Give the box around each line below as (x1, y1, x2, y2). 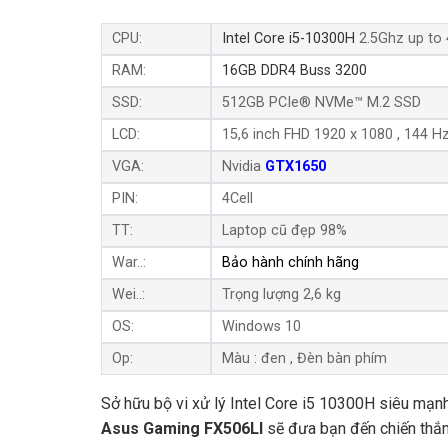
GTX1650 (264, 157, 326, 175)
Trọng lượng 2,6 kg (221, 285, 341, 303)
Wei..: (111, 285, 145, 303)
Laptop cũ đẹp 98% (221, 221, 347, 239)
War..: (111, 253, 146, 271)
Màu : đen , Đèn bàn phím (221, 349, 387, 367)
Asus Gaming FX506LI (100, 418, 263, 438)
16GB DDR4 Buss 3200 (221, 61, 367, 79)
